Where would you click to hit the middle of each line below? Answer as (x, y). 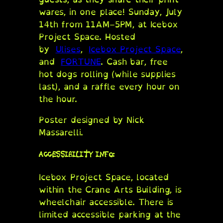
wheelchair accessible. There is (106, 202)
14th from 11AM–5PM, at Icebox (109, 24)
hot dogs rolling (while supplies (108, 74)
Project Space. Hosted (87, 37)
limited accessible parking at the (110, 214)
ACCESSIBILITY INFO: (77, 154)
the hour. (61, 99)
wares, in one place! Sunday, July (111, 12)
